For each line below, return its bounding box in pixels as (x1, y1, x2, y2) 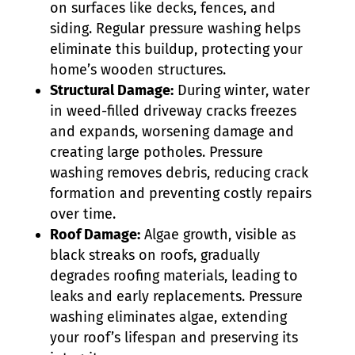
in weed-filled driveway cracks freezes (49, 102, 296, 120)
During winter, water (173, 82, 310, 99)
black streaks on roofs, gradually (49, 246, 260, 264)
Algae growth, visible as (139, 226, 296, 243)
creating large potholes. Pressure (49, 143, 263, 161)
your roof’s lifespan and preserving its (49, 329, 298, 346)
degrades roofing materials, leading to (49, 267, 298, 284)
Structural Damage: (49, 82, 174, 99)
